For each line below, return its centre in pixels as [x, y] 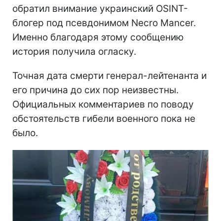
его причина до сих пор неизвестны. [95, 90]
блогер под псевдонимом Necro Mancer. [104, 23]
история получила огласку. [74, 51]
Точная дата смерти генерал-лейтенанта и [110, 75]
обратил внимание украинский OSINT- [100, 8]
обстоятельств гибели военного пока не [104, 118]
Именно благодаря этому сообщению [98, 37]
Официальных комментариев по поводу [103, 104]
